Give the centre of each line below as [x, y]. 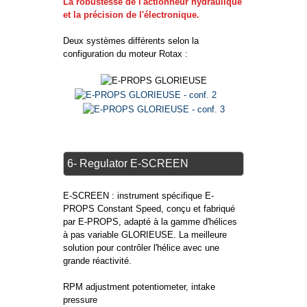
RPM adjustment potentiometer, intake [139, 287]
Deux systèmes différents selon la [131, 40]
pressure [81, 300]
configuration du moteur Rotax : [126, 53]
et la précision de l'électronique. [132, 14]
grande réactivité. [98, 261]
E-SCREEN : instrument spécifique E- [139, 196]
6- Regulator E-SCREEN [128, 164]
